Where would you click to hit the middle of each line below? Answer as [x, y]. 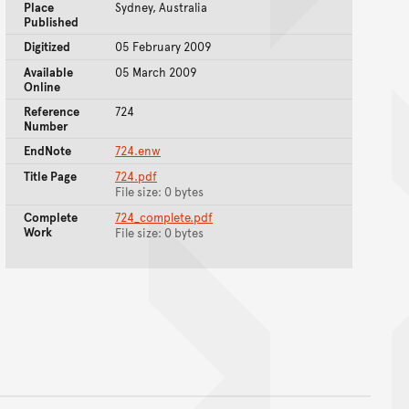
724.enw [138, 151]
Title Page [50, 177]
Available [48, 73]
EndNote [47, 151]
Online [42, 87]
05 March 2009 [156, 73]
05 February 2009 [163, 47]
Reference [52, 112]
